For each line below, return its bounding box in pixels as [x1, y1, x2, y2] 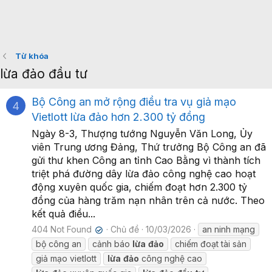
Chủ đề [110, 224, 140, 235]
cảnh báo [92, 239, 132, 250]
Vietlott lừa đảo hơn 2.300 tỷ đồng [32, 110, 205, 124]
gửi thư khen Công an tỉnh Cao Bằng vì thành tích [32, 154, 260, 167]
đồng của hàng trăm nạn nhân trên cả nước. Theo [32, 194, 265, 207]
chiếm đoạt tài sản [175, 239, 246, 250]
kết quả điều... [32, 208, 95, 220]
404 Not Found [32, 224, 92, 235]
